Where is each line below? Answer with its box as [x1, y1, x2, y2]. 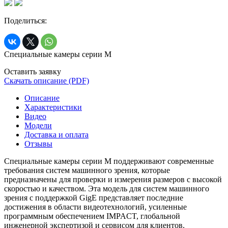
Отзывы [24, 139, 52, 148]
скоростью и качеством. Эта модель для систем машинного [4, 184, 209, 193]
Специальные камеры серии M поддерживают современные [4, 156, 214, 165]
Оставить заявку [4, 67, 61, 76]
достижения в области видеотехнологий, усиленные [4, 202, 187, 211]
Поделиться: [4, 16, 47, 25]
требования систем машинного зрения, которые [4, 165, 170, 175]
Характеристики [24, 102, 82, 111]
